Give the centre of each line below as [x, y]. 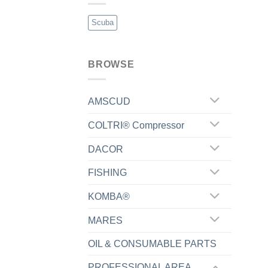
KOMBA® [109, 197]
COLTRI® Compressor [136, 125]
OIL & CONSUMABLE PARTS [152, 243]
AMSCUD [109, 101]
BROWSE [111, 65]
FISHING [107, 173]
